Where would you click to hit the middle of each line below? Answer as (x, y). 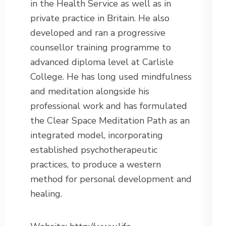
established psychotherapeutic (94, 150)
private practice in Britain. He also (100, 18)
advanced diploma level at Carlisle (102, 62)
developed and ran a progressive (98, 33)
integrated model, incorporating (97, 135)
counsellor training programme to (101, 48)
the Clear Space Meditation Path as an (110, 121)
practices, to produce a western (96, 165)
